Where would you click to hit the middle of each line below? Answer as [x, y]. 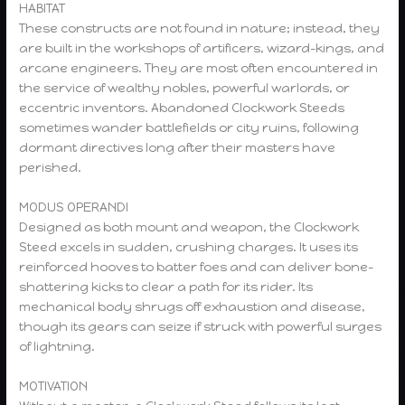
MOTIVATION [54, 386]
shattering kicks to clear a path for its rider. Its [166, 286]
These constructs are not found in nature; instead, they [200, 28]
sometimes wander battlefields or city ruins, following [189, 128]
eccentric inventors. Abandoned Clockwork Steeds [182, 108]
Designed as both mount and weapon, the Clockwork [189, 226]
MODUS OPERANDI [74, 207]
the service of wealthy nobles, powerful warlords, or [185, 88]
